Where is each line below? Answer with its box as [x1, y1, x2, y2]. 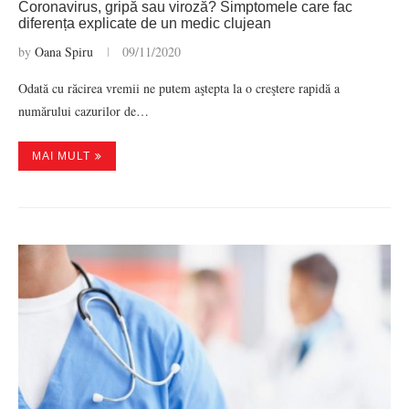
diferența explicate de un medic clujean [18, 16, 271, 31]
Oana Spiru [35, 43, 93, 60]
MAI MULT [32, 150, 90, 163]
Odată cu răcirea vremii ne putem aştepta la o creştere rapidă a [18, 79, 340, 97]
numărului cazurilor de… [18, 102, 149, 120]
